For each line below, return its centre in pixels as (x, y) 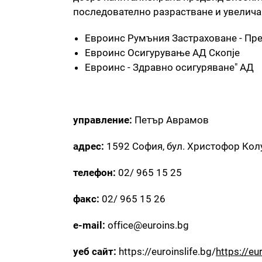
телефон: (94, 173)
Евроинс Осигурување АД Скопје (162, 53)
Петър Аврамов (170, 120)
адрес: (90, 146)
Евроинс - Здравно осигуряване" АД (169, 68)
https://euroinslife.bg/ (166, 252)
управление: (103, 120)
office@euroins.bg (148, 225)
